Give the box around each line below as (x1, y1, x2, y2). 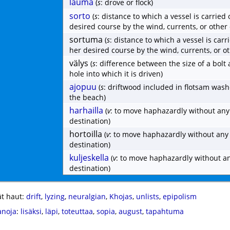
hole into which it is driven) (69, 69, 163, 79)
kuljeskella (69, 152, 109, 163)
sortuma (69, 34, 103, 45)
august (118, 206, 142, 216)
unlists (136, 191, 159, 201)
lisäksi (20, 206, 42, 216)
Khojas (109, 191, 132, 201)
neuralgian (68, 191, 106, 201)
